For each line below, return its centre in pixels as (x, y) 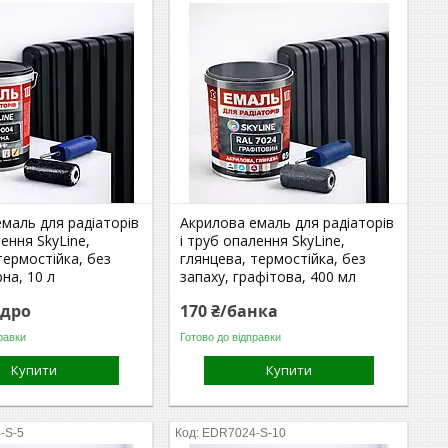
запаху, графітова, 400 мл (268, 276)
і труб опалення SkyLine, (263, 240)
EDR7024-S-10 (244, 433)
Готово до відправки (231, 336)
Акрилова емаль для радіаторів (287, 222)
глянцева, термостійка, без (273, 258)
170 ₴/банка (229, 311)
